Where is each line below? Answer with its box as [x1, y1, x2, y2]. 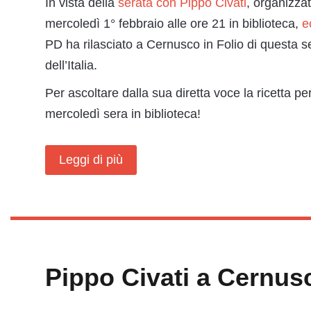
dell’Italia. [45, 58, 97, 72]
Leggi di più [59, 153, 123, 167]
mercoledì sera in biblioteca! [45, 107, 201, 121]
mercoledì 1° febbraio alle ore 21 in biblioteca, [45, 17, 302, 31]
